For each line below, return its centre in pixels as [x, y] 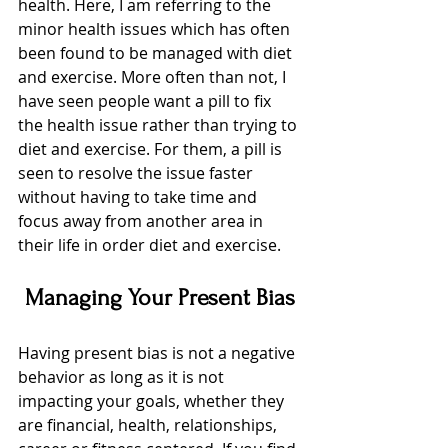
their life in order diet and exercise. [149, 245]
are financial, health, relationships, [149, 425]
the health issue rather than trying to [159, 125]
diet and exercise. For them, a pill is [152, 149]
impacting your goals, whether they [153, 401]
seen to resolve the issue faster [137, 173]
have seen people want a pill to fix [146, 101]
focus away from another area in [142, 221]
